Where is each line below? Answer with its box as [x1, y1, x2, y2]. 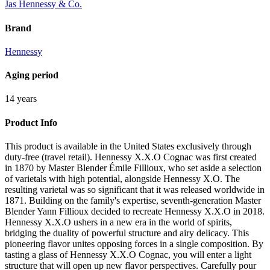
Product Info [5, 117, 57, 128]
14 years [5, 93, 37, 104]
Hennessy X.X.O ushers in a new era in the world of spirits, [5, 216, 232, 227]
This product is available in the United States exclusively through [5, 140, 251, 151]
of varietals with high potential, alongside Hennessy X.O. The [5, 173, 240, 184]
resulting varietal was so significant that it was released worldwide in [5, 184, 265, 195]
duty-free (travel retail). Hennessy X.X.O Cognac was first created [5, 151, 257, 162]
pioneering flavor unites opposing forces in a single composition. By [5, 238, 263, 249]
